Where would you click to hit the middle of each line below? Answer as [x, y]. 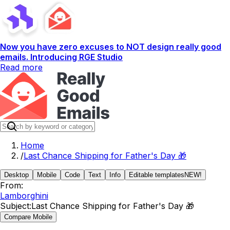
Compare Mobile [28, 217]
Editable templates [157, 175]
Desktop [16, 175]
